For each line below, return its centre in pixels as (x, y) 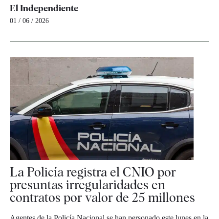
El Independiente (44, 8)
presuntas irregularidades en (88, 184)
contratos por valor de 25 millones (102, 197)
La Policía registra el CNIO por (93, 172)
